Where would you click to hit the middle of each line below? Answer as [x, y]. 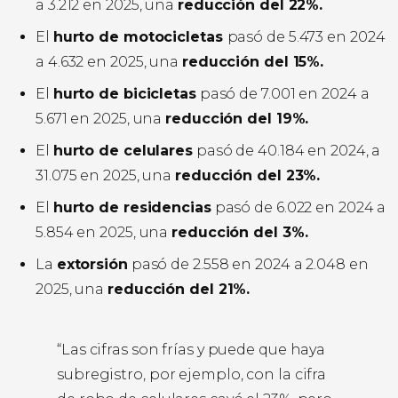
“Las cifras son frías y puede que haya [191, 350]
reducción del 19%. [237, 119]
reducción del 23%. [248, 176]
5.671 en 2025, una [101, 119]
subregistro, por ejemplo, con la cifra [192, 375]
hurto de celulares [123, 151]
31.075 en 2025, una [105, 176]
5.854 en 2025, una [104, 233]
